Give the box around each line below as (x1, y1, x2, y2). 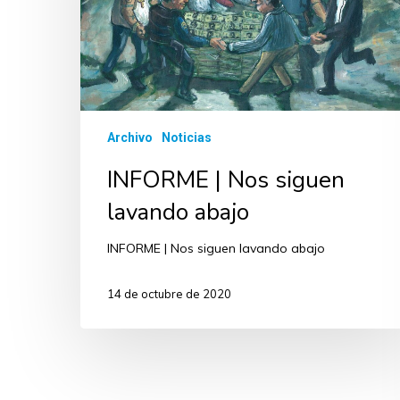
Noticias (162, 129, 212, 145)
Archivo (107, 129, 153, 145)
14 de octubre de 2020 (107, 287, 231, 302)
